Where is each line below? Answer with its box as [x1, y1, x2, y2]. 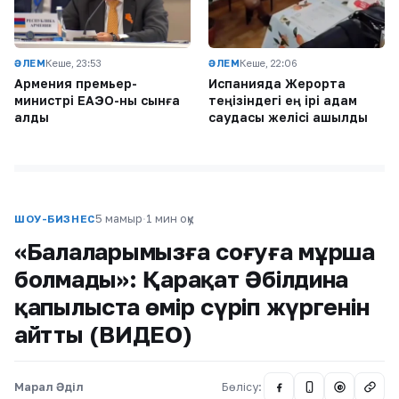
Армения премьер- [14, 75, 137, 91]
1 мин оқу [145, 211, 193, 225]
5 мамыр [94, 211, 142, 225]
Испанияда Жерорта [208, 75, 346, 91]
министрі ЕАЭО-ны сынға [14, 92, 180, 108]
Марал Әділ [14, 379, 84, 395]
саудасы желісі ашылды [208, 109, 368, 125]
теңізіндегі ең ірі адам [208, 92, 357, 108]
